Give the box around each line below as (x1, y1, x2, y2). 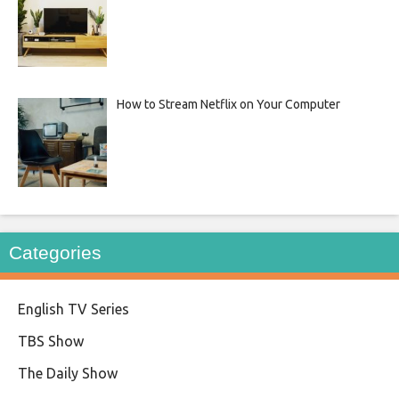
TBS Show (18, 332, 84, 349)
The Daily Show (18, 364, 118, 381)
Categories (9, 241, 102, 263)
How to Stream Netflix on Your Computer (116, 97, 340, 112)
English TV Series (18, 300, 129, 317)
